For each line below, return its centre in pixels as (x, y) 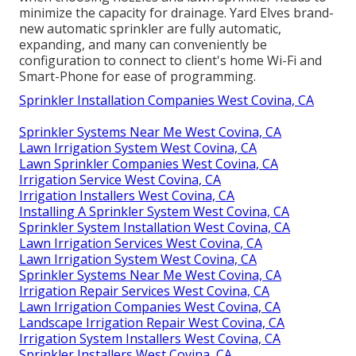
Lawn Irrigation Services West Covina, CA (141, 244)
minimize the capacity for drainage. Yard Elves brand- (176, 13)
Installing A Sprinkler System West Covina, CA (154, 212)
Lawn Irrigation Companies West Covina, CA (150, 307)
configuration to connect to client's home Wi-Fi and (170, 61)
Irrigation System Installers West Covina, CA (150, 339)
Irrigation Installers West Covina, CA (127, 196)
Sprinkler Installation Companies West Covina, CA (166, 101)
